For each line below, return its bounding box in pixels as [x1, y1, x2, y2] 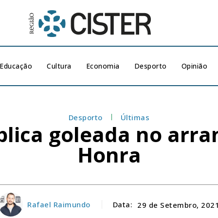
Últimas [120, 112, 150, 122]
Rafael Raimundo [27, 200, 91, 209]
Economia [86, 61, 120, 71]
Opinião [181, 61, 208, 71]
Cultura [47, 61, 72, 71]
